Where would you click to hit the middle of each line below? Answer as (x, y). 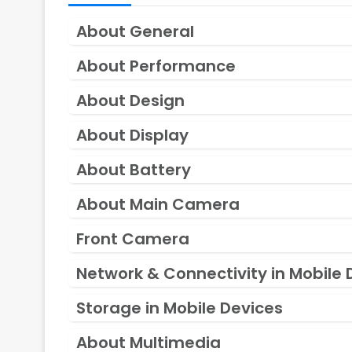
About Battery (134, 170)
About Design (130, 101)
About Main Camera (158, 205)
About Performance (156, 66)
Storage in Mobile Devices (180, 308)
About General (135, 32)
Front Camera (133, 239)
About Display (132, 136)
